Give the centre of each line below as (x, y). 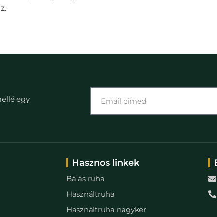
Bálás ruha (85, 178)
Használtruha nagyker (106, 209)
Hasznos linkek (106, 163)
